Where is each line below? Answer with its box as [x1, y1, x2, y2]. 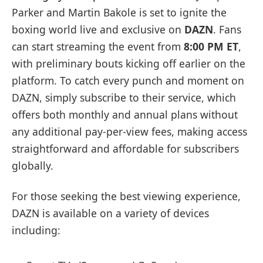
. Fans [213, 22, 241, 36]
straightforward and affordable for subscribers [12, 141, 239, 156]
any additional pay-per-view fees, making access [12, 124, 247, 139]
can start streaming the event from [12, 39, 184, 53]
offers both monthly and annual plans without [12, 107, 238, 122]
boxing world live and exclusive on [12, 22, 184, 36]
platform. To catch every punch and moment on [12, 73, 244, 87]
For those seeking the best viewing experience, [12, 188, 241, 203]
